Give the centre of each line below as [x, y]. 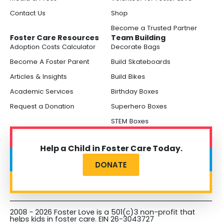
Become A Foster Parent [50, 62]
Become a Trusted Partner [154, 28]
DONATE [111, 165]
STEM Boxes [130, 121]
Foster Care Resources [55, 38]
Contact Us [28, 13]
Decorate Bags [136, 47]
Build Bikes [128, 77]
